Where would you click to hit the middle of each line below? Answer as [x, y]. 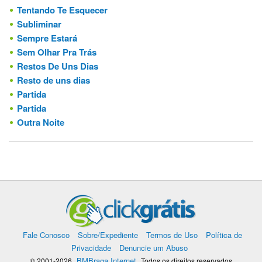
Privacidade [91, 247]
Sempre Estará [47, 38]
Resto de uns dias [54, 80]
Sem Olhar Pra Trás [57, 52]
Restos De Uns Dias [58, 66]
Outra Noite [41, 122]
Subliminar [39, 24]
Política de [224, 235]
